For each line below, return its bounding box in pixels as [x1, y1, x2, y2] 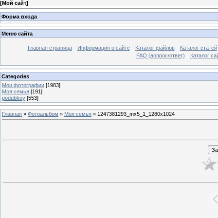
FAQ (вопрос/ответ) [136, 53, 185, 59]
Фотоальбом [28, 110, 58, 117]
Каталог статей [180, 45, 217, 51]
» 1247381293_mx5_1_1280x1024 [91, 110, 175, 117]
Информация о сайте [77, 45, 130, 51]
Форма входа [1, 13, 37, 19]
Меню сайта [1, 31, 33, 37]
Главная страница [27, 45, 72, 51]
